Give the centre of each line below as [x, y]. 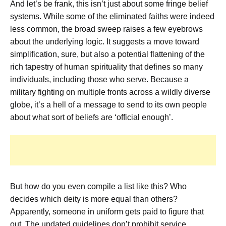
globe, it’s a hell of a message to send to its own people [108, 105]
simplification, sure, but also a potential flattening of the [107, 54]
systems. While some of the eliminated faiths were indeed [112, 17]
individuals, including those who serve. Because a [99, 80]
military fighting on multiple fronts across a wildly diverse [110, 92]
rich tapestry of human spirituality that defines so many [106, 67]
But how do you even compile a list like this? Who [98, 187]
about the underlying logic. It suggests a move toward [105, 42]
